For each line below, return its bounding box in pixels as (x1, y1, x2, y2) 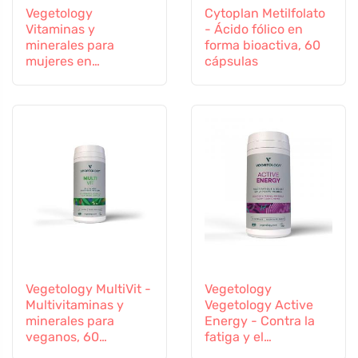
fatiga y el (205, 328, 264, 344)
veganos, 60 (26, 328, 99, 344)
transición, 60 (26, 69, 108, 85)
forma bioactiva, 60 (205, 37, 320, 53)
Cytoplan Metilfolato (205, 5, 325, 21)
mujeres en (26, 53, 92, 69)
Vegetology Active (205, 296, 313, 312)
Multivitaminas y (26, 296, 124, 312)
